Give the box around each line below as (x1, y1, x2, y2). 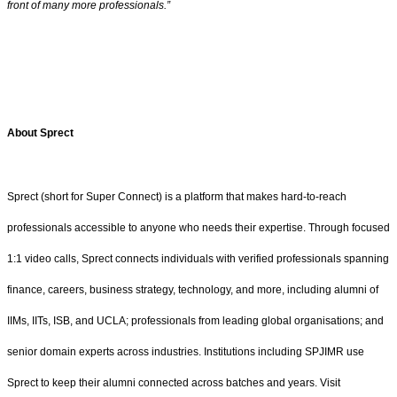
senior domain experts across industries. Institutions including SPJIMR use (7, 345, 364, 358)
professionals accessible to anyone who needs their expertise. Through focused (7, 221, 390, 234)
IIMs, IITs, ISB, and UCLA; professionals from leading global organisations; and (7, 314, 384, 327)
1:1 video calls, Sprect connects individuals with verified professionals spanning (7, 252, 389, 265)
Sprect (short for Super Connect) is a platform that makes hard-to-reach (7, 190, 346, 203)
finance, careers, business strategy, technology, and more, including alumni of (7, 283, 378, 296)
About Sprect (7, 127, 74, 139)
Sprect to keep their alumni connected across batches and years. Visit (7, 376, 340, 389)
